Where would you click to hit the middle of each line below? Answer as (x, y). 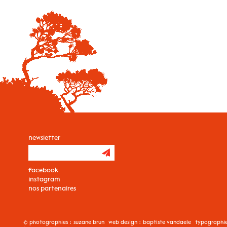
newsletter (44, 137)
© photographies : (48, 222)
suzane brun (89, 222)
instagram (44, 179)
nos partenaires (52, 188)
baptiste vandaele (167, 222)
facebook (43, 170)
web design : (125, 222)
